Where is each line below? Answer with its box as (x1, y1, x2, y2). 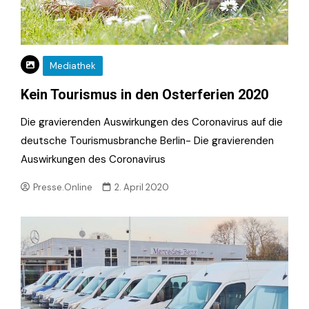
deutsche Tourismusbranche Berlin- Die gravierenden (21, 133, 274, 148)
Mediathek (50, 59, 96, 72)
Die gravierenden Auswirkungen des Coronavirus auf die (21, 114, 283, 129)
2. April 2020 (114, 181, 170, 193)
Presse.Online (33, 181, 93, 193)
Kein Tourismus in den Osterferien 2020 (21, 86, 268, 103)
